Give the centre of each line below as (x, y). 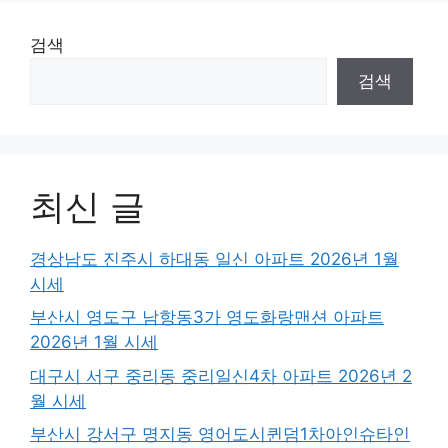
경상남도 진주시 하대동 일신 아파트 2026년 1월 (214, 258)
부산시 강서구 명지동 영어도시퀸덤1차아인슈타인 (220, 434)
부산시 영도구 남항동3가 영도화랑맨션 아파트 (207, 317)
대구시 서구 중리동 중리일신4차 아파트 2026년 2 (221, 375)
